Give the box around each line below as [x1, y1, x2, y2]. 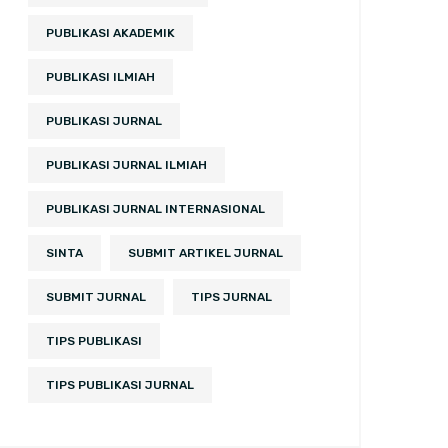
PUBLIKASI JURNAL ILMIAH [46, 158, 207, 172]
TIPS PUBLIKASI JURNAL [46, 378, 194, 392]
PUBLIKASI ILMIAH [46, 70, 155, 84]
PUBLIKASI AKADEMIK [46, 26, 175, 40]
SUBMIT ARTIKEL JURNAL [128, 246, 283, 260]
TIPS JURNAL [191, 290, 272, 304]
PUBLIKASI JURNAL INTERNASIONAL [46, 202, 265, 216]
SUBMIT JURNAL [46, 290, 146, 304]
